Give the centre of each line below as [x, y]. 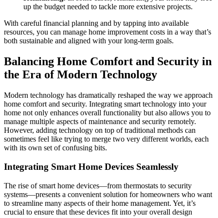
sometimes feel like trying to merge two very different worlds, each [106, 139]
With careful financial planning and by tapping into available [96, 23]
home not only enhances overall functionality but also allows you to [107, 113]
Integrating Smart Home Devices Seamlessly [91, 166]
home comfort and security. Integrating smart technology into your [105, 104]
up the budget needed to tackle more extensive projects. [108, 7]
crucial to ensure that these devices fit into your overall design [98, 212]
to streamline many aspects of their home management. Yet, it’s [100, 203]
